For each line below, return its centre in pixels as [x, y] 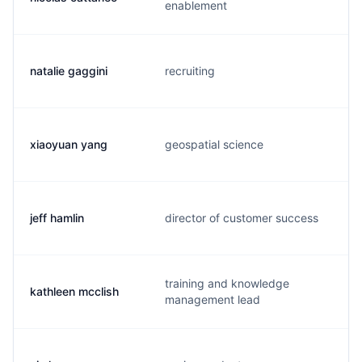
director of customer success [242, 218]
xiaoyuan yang [69, 144]
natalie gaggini [69, 71]
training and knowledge [227, 283]
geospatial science [214, 144]
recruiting [190, 71]
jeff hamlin [57, 218]
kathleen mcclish [74, 291]
